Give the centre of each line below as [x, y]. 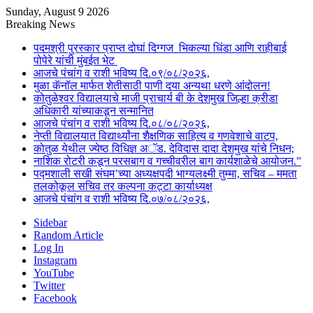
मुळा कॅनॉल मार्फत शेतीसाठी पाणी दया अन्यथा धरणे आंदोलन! [152, 86]
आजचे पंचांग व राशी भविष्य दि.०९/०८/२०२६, [122, 73]
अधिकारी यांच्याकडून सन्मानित [94, 111]
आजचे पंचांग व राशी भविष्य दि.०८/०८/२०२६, [122, 123]
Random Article [68, 235]
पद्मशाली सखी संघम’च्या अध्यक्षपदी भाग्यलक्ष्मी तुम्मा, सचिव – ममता [165, 174]
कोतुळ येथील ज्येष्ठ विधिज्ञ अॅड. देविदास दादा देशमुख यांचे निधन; [164, 148]
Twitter [49, 285]
